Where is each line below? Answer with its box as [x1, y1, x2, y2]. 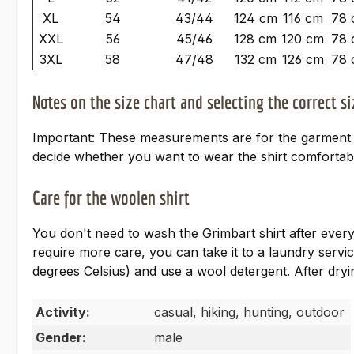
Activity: [36, 304, 90, 321]
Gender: [36, 330, 86, 346]
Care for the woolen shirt [32, 186, 190, 209]
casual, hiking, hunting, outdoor [154, 304, 345, 321]
